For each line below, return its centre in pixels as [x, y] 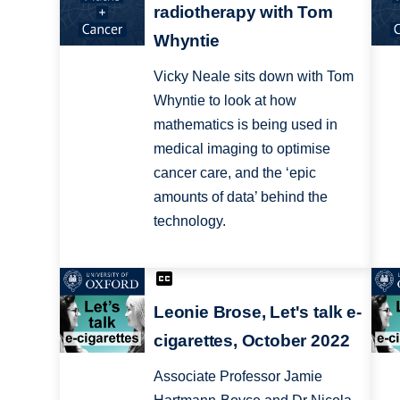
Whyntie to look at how [225, 100]
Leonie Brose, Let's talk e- [257, 312]
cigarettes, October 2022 [251, 341]
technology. [189, 221]
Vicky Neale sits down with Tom [253, 76]
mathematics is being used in [245, 124]
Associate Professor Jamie [237, 377]
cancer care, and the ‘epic [234, 172]
